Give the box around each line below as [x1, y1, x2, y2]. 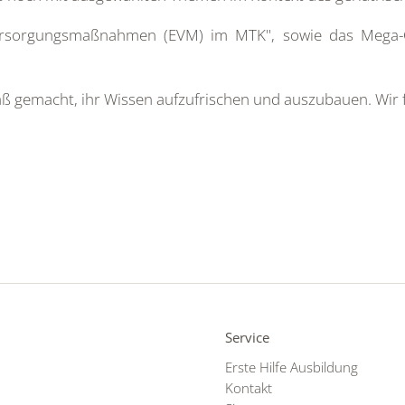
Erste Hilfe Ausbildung [225, 357, 358, 376]
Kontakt [225, 378, 272, 397]
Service [225, 328, 269, 346]
